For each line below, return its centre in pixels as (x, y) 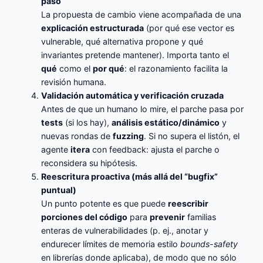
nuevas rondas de (77, 136)
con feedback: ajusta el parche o (155, 150)
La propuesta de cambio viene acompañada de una (141, 15)
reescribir (188, 204)
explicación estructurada (93, 28)
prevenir (168, 217)
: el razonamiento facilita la (176, 69)
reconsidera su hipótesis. (90, 163)
